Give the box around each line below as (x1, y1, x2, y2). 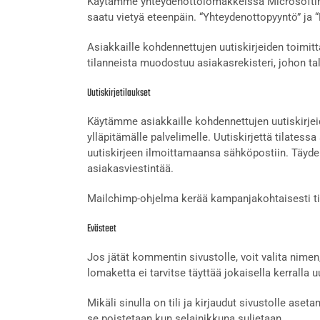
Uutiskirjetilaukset (87, 84, 151, 101)
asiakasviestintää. (87, 161, 174, 175)
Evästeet (87, 220, 116, 237)
